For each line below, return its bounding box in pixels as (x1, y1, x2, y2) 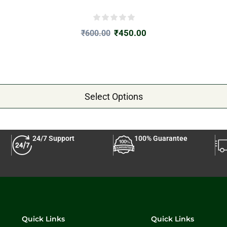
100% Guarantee (134, 134, 187, 143)
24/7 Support (32, 134, 74, 143)
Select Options (84, 91, 143, 102)
